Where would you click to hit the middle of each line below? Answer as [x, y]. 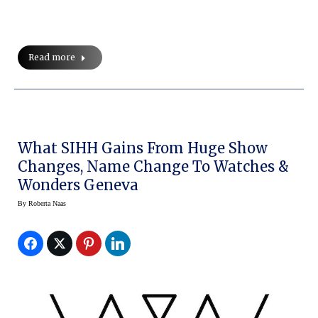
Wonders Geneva [78, 185]
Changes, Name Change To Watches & [153, 166]
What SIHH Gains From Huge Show [143, 148]
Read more [52, 57]
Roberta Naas [47, 203]
